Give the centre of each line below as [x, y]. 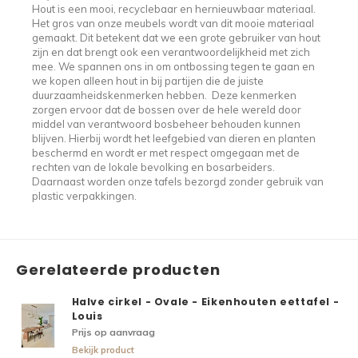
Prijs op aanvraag [113, 332]
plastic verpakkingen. [84, 196]
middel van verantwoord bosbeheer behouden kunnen [166, 124]
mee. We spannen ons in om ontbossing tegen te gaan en [173, 66]
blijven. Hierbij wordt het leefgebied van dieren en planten [173, 138]
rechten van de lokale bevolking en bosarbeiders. [154, 167]
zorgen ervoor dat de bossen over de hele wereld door [166, 109]
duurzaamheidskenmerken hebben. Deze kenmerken [164, 95]
